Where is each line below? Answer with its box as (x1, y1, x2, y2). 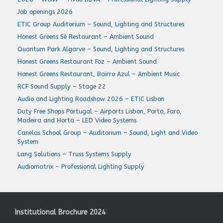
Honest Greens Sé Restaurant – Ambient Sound (17, 33, 154, 40)
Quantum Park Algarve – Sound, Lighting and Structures (17, 45, 184, 53)
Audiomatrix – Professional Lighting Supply (17, 163, 144, 170)
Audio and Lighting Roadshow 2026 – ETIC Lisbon (17, 95, 164, 103)
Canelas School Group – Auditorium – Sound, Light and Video (17, 129, 198, 136)
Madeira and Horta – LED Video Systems (17, 116, 136, 124)
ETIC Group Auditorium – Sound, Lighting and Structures (17, 20, 184, 28)
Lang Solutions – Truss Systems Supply (17, 150, 131, 158)
